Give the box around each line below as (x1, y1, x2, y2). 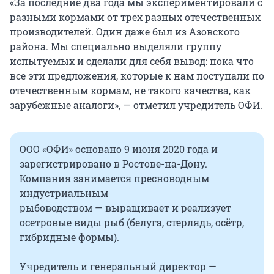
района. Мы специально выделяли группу (10, 40, 221, 53)
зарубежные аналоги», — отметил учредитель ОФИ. (10, 98, 262, 112)
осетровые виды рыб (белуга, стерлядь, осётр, (20, 216, 244, 229)
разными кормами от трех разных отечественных (10, 10, 261, 24)
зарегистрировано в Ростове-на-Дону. (20, 157, 207, 171)
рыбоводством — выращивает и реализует (20, 201, 231, 215)
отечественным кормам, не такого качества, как (10, 84, 251, 97)
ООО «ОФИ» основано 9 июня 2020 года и (20, 143, 218, 156)
